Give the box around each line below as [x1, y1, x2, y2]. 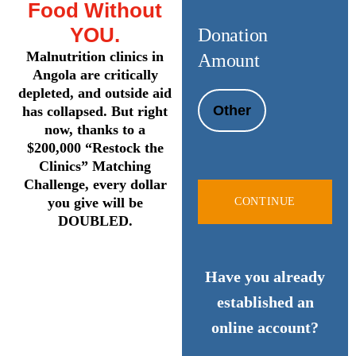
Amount [198, 50, 260, 72]
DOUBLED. [57, 213, 133, 230]
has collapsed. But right [22, 103, 168, 120]
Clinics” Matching [39, 158, 152, 175]
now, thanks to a [44, 122, 146, 138]
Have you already [205, 268, 326, 286]
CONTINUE [234, 195, 296, 208]
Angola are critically [32, 67, 158, 83]
